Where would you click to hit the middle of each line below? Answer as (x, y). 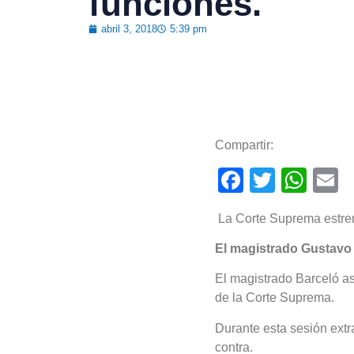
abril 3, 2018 (129, 29)
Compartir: (244, 145)
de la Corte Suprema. (275, 298)
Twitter (313, 180)
